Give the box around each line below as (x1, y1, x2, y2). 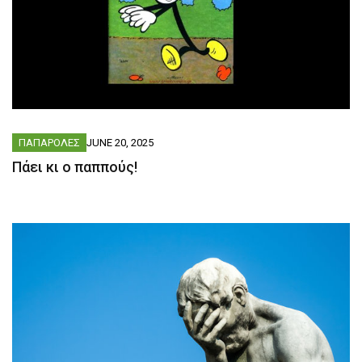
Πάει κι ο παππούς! (12, 158, 137, 175)
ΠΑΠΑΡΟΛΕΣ (19, 136, 80, 149)
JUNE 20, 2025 (86, 136, 154, 149)
